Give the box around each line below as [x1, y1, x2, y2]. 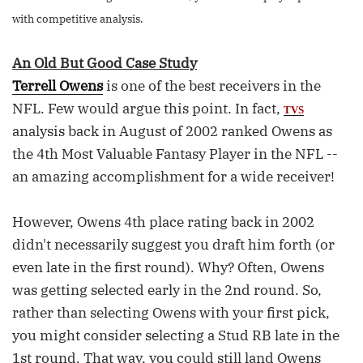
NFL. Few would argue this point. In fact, [12, 100, 284, 117]
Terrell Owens [12, 77, 103, 95]
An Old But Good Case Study [12, 54, 197, 72]
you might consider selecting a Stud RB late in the [12, 327, 340, 344]
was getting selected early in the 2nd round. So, [12, 281, 322, 299]
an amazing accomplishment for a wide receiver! [12, 168, 335, 186]
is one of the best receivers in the [103, 77, 321, 95]
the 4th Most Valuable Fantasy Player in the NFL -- [12, 145, 338, 163]
